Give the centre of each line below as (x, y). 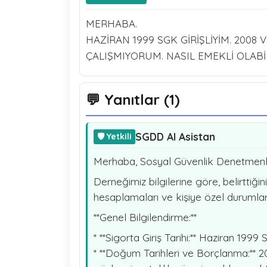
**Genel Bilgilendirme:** (145, 217)
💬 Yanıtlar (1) (133, 100)
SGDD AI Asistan (175, 136)
